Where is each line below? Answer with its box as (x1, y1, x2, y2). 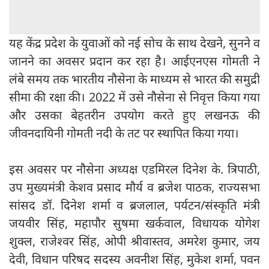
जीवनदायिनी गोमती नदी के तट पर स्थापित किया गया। (9, 124, 242, 141)
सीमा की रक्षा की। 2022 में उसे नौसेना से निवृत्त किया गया (9, 88, 260, 105)
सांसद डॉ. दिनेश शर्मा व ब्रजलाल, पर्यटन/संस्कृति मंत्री (9, 196, 260, 213)
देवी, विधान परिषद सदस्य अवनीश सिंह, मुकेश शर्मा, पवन (9, 250, 260, 267)
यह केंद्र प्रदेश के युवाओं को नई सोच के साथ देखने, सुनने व (9, 34, 260, 51)
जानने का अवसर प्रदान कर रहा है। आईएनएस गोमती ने (9, 52, 260, 69)
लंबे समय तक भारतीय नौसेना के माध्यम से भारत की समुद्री (9, 70, 260, 87)
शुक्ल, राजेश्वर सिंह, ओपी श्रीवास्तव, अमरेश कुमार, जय (9, 232, 260, 249)
